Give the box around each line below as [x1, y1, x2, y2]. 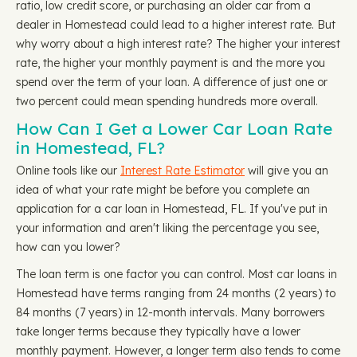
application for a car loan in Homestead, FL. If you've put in [16, 202, 328, 216]
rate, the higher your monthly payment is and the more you [16, 56, 325, 70]
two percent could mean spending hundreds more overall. [16, 94, 318, 108]
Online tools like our [16, 163, 120, 178]
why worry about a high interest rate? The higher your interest [16, 37, 340, 51]
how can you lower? [16, 240, 120, 254]
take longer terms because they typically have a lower [16, 324, 300, 339]
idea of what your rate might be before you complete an [16, 182, 310, 197]
